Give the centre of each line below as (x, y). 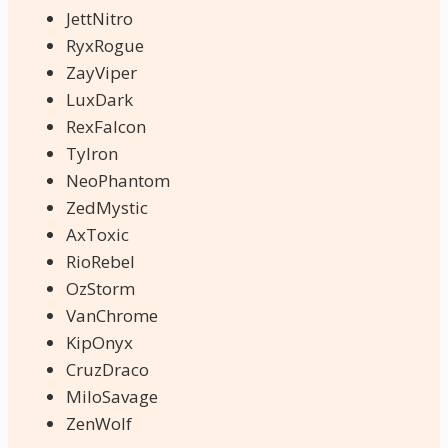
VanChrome (112, 315)
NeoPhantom (118, 180)
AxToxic (97, 234)
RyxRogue (105, 45)
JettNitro (99, 18)
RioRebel (100, 261)
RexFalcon (106, 126)
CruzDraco (107, 369)
